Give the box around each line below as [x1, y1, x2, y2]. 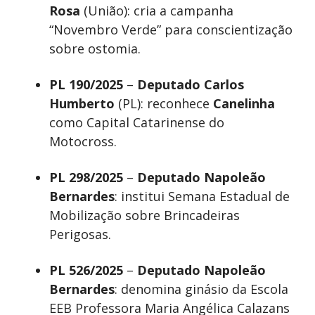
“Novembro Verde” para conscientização [49, 21, 292, 39]
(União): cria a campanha [80, 2, 233, 20]
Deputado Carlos [137, 76, 244, 94]
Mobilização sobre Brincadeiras [49, 207, 240, 224]
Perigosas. [49, 226, 111, 243]
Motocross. [49, 133, 117, 150]
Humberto [49, 95, 115, 112]
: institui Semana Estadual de [115, 188, 290, 205]
